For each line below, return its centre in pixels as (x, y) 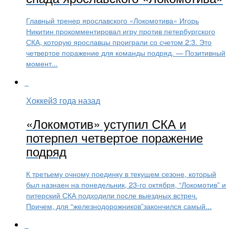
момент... (42, 63)
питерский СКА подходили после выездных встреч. (112, 195)
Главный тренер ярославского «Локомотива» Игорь (112, 20)
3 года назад (76, 101)
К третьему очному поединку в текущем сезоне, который (121, 173)
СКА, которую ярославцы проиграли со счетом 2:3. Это (119, 41)
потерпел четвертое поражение (114, 137)
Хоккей (39, 101)
